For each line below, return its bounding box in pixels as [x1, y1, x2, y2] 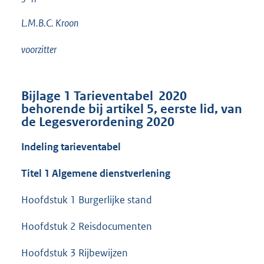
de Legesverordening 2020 [21, 114, 174, 130]
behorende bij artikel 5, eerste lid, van [21, 101, 242, 117]
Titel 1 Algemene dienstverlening [21, 167, 170, 180]
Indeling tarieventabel [21, 140, 121, 154]
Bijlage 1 [21, 88, 74, 104]
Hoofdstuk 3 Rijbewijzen [21, 246, 128, 260]
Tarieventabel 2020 [74, 88, 187, 104]
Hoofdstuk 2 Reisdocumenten [21, 220, 152, 233]
